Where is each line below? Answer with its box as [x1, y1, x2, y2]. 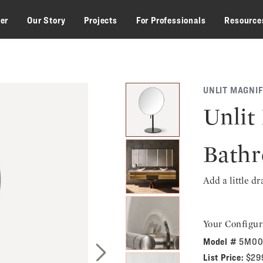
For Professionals [136, 14, 206, 26]
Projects [84, 14, 117, 26]
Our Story [27, 14, 66, 26]
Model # [203, 236, 240, 247]
